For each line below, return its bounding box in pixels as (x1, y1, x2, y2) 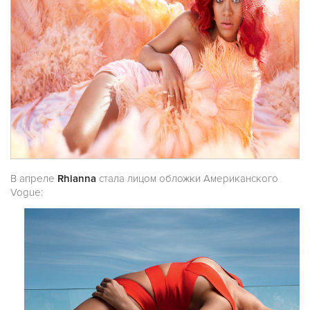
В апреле (10, 172, 57, 185)
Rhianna (57, 172, 96, 185)
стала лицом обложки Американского (96, 172, 278, 185)
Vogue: (10, 186, 43, 199)
